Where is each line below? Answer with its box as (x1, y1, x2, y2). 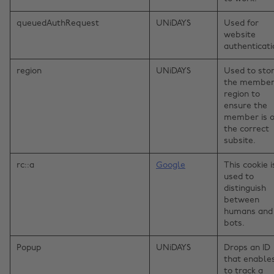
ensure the (224, 102, 267, 111)
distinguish (224, 184, 266, 194)
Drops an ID (224, 243, 270, 253)
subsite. (224, 136, 256, 146)
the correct (224, 125, 269, 135)
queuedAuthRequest (17, 19, 99, 29)
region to (224, 90, 260, 100)
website (224, 31, 256, 40)
